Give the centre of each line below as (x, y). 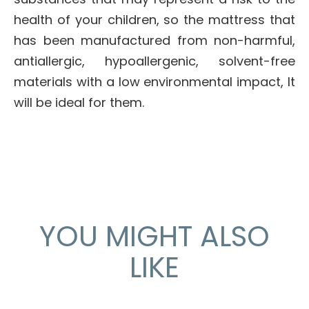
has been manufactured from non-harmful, (154, 41)
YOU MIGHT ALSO (154, 237)
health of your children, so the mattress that (154, 20)
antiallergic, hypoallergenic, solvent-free (154, 61)
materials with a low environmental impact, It (154, 82)
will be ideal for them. (79, 103)
